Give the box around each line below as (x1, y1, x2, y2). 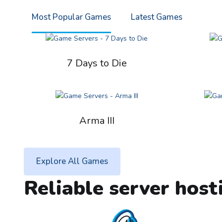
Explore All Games (36, 156, 108, 167)
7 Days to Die (66, 56, 127, 70)
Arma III (79, 114, 114, 127)
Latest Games (131, 11, 182, 23)
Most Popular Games (32, 11, 111, 23)
